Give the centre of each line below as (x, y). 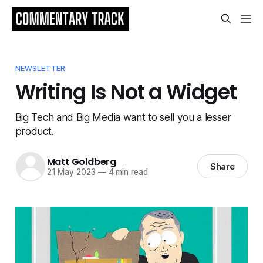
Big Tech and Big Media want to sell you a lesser (123, 117)
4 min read (127, 172)
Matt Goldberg (81, 162)
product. (34, 131)
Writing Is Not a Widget (126, 92)
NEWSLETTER (40, 68)
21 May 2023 (71, 172)
